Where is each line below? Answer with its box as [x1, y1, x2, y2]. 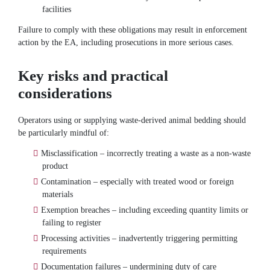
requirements [42, 245, 86, 256]
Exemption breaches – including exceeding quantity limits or [41, 204, 248, 215]
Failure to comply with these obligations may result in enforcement [18, 25, 247, 35]
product [42, 160, 68, 171]
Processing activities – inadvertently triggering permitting [41, 233, 237, 243]
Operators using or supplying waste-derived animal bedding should [18, 115, 246, 125]
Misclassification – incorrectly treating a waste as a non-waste [41, 148, 251, 158]
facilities [42, 4, 71, 14]
